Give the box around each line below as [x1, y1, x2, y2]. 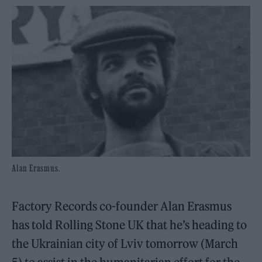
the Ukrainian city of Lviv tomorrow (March [12, 236, 239, 251]
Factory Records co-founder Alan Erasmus [12, 199, 232, 214]
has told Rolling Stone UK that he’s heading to [12, 218, 247, 233]
